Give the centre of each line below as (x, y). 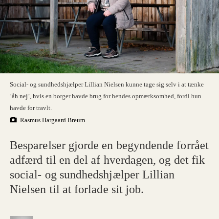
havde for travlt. (31, 108)
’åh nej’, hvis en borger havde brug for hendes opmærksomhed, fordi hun (106, 96)
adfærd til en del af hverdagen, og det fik (108, 160)
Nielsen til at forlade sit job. (77, 189)
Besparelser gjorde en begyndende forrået (109, 145)
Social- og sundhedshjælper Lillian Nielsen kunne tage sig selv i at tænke (107, 84)
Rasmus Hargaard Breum (53, 120)
